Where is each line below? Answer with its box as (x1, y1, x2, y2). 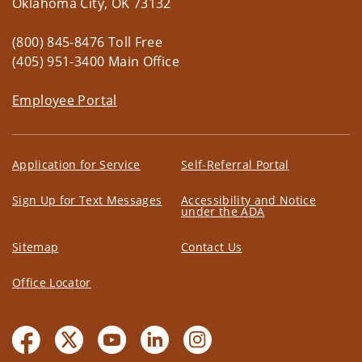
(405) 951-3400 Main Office (12, 52, 179, 70)
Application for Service (12, 156, 141, 172)
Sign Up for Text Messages (12, 192, 162, 208)
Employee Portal (12, 90, 117, 109)
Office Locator (12, 274, 91, 290)
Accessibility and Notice (181, 192, 317, 208)
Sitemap (12, 238, 59, 255)
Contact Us (181, 238, 242, 255)
